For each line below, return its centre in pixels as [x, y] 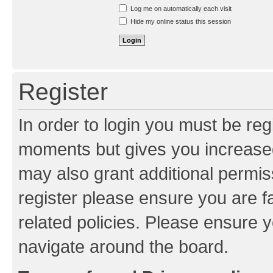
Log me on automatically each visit [180, 9]
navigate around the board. [123, 246]
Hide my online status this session [180, 22]
